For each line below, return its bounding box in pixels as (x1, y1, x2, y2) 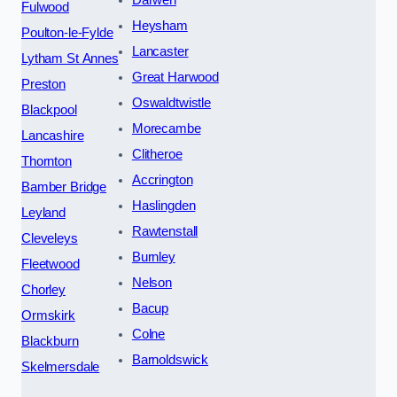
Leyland (21, 205, 66, 220)
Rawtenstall (131, 223, 198, 238)
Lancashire (21, 128, 84, 143)
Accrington (131, 172, 193, 187)
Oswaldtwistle (131, 95, 211, 110)
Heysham (131, 18, 188, 33)
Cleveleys (21, 230, 78, 245)
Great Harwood (131, 69, 219, 84)
